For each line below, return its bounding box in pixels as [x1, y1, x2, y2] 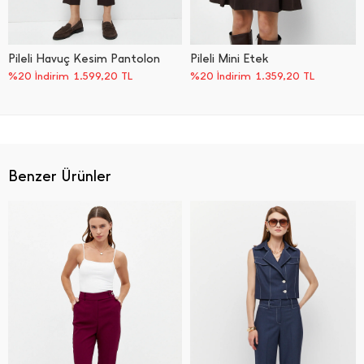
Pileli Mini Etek [190, 52, 268, 66]
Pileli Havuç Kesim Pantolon [8, 52, 160, 66]
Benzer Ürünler [8, 167, 111, 185]
